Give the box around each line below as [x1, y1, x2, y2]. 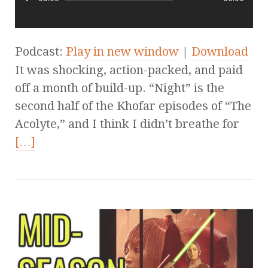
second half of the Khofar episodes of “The [15, 99, 251, 114]
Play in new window [66, 44, 179, 59]
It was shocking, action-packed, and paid [15, 63, 243, 78]
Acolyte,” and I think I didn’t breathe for [15, 117, 239, 132]
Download [191, 44, 248, 59]
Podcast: [15, 44, 66, 59]
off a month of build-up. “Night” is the [15, 81, 224, 96]
